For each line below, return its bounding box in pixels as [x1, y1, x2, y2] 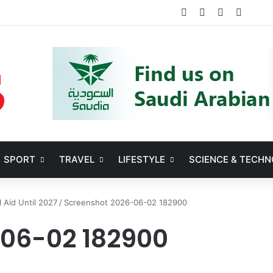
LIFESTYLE [118, 154, 166, 165]
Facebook [187, 6, 233, 18]
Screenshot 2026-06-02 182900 [64, 197, 188, 207]
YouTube [224, 6, 263, 18]
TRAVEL [59, 154, 95, 165]
